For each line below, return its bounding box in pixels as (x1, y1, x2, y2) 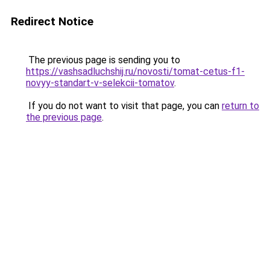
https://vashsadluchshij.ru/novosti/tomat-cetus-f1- (26, 66, 245, 77)
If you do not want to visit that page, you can (26, 100, 222, 111)
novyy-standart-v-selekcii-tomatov (26, 77, 174, 89)
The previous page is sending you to (26, 54, 180, 66)
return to (222, 100, 259, 111)
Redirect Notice (11, 14, 93, 28)
